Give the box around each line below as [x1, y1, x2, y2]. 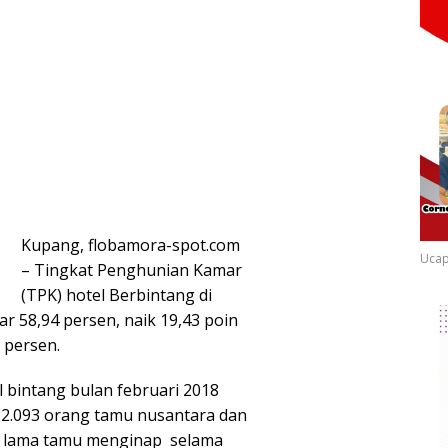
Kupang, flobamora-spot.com [21, 234, 240, 257]
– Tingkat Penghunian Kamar [21, 259, 242, 282]
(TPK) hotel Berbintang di [21, 284, 212, 307]
